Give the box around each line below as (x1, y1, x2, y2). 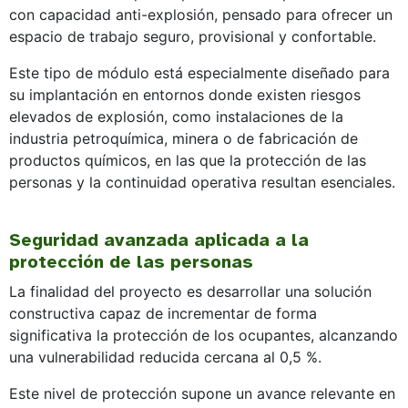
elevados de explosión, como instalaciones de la (9, 107, 343, 127)
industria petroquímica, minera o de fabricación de (9, 129, 358, 148)
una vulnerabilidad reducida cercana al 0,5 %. (9, 348, 321, 367)
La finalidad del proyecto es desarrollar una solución (9, 282, 372, 301)
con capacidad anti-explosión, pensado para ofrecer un (9, 5, 393, 25)
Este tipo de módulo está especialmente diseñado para (9, 64, 390, 83)
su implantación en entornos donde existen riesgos (9, 86, 361, 105)
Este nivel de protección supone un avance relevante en (9, 384, 395, 403)
